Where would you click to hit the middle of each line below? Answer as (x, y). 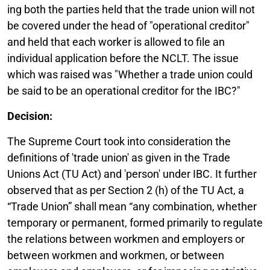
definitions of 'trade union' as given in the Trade (119, 157)
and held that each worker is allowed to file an (116, 42)
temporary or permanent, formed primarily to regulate (135, 222)
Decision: (30, 116)
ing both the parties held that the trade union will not (131, 9)
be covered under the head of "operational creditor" (128, 25)
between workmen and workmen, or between (116, 255)
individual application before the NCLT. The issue (123, 58)
